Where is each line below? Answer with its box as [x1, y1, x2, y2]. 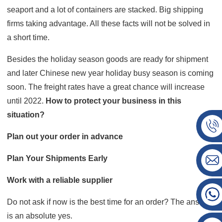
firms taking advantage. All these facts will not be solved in [7, 19, 211, 28]
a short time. [7, 33, 52, 42]
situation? [7, 110, 47, 119]
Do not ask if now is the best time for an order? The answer [7, 197, 213, 206]
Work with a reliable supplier [7, 175, 115, 184]
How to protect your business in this [46, 96, 182, 105]
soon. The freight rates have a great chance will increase [7, 82, 205, 91]
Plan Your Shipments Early [7, 154, 108, 163]
